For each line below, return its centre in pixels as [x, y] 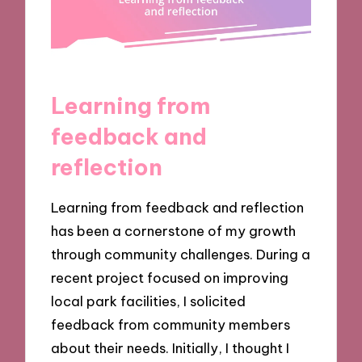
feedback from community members [171, 324]
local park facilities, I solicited [149, 301]
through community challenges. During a [181, 254]
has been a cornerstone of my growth [174, 230]
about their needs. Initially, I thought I [170, 347]
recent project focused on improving [170, 277]
